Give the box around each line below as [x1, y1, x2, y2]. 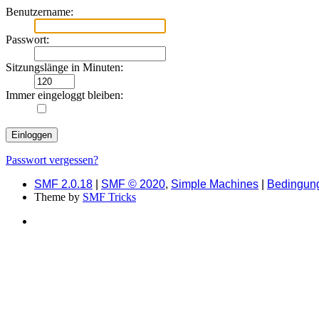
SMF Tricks [83, 190, 136, 203]
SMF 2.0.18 [34, 177, 93, 190]
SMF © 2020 [101, 177, 165, 190]
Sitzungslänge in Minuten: [6, 61, 123, 73]
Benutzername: [6, 5, 73, 18]
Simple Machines [171, 177, 258, 190]
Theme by [34, 190, 83, 203]
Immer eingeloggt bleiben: [6, 88, 123, 101]
